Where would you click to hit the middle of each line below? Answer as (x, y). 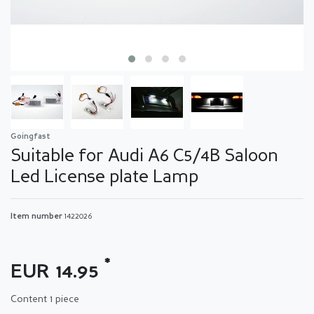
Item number (37, 217)
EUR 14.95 (57, 272)
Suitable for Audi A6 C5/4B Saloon (144, 156)
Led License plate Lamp (104, 177)
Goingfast (30, 137)
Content (30, 299)
